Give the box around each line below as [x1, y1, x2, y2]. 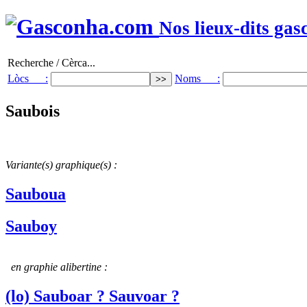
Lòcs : [8, 72, 48, 84]
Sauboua [5, 184, 66, 203]
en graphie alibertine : [11, 261, 108, 273]
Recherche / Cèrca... [8, 56, 95, 69]
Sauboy [5, 217, 57, 235]
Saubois [5, 101, 60, 120]
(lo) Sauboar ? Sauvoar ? [5, 287, 180, 306]
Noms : [175, 72, 220, 84]
